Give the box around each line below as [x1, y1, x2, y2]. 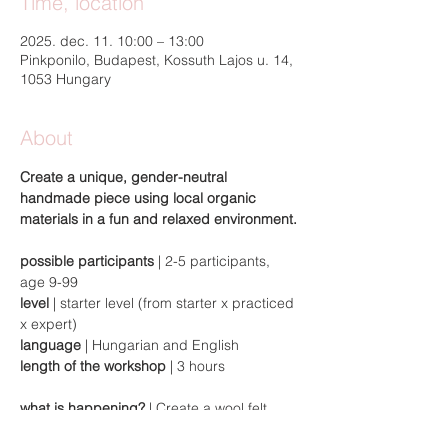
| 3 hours [166, 357, 225, 375]
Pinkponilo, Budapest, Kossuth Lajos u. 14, [20, 51, 293, 69]
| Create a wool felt [145, 399, 271, 417]
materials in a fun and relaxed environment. [20, 210, 297, 228]
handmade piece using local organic [20, 189, 260, 207]
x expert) [20, 315, 77, 333]
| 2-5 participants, [158, 252, 274, 270]
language [20, 336, 81, 354]
